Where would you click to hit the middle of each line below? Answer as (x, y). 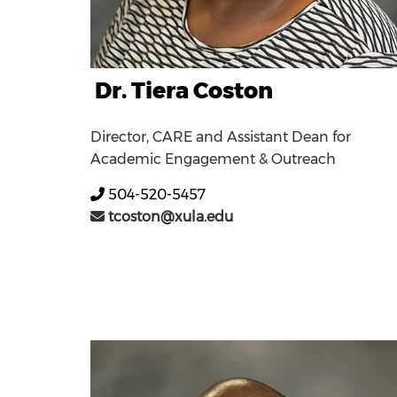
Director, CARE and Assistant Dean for (221, 136)
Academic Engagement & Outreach (213, 159)
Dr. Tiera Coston (184, 90)
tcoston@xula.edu (169, 216)
